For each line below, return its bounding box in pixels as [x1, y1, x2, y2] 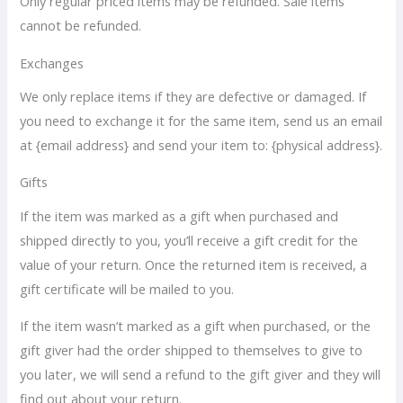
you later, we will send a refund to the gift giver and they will [20, 365, 381, 384]
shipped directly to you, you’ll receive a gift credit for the [20, 230, 359, 249]
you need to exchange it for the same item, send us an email [20, 111, 383, 130]
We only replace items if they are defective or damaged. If [20, 86, 367, 105]
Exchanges [20, 53, 85, 72]
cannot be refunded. [20, 16, 142, 35]
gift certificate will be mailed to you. [20, 279, 235, 298]
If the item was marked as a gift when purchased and [20, 206, 339, 225]
